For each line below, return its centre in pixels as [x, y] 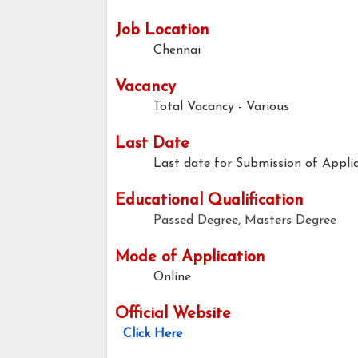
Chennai [177, 51]
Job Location [162, 31]
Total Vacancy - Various [221, 107]
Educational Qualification [209, 201]
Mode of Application [190, 258]
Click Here [153, 334]
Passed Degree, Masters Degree [245, 221]
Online [174, 278]
